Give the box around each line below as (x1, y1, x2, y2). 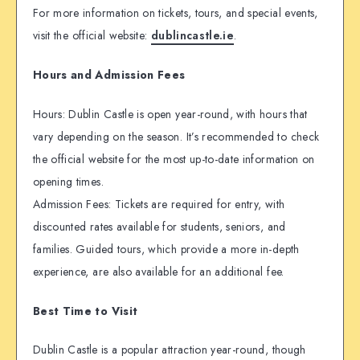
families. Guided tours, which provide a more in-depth (33, 240, 300, 257)
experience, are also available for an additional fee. (33, 263, 284, 280)
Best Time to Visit (33, 302, 138, 319)
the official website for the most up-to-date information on (33, 150, 315, 167)
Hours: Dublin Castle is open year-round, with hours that (33, 105, 308, 122)
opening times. (33, 173, 104, 190)
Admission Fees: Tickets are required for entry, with (33, 195, 285, 212)
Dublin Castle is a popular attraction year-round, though (33, 342, 306, 358)
